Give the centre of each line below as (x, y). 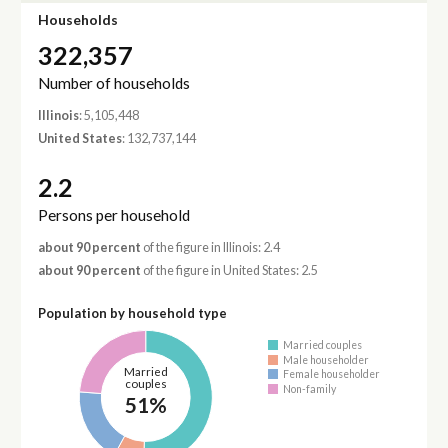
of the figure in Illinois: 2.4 (210, 247)
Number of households (113, 82)
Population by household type (132, 312)
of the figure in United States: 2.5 (229, 270)
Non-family (310, 388)
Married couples (323, 345)
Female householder (332, 374)
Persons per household (113, 214)
